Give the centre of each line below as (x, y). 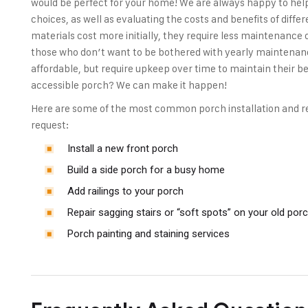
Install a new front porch (123, 148)
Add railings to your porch (126, 191)
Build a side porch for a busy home (146, 169)
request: (50, 124)
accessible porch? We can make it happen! (129, 85)
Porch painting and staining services (149, 233)
